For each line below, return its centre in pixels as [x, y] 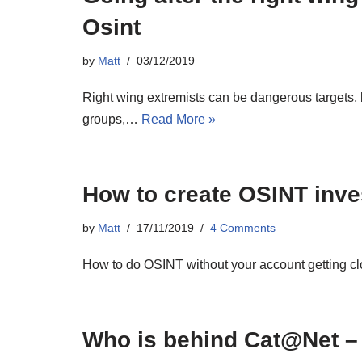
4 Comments [243, 227]
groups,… [112, 119]
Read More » [179, 119]
